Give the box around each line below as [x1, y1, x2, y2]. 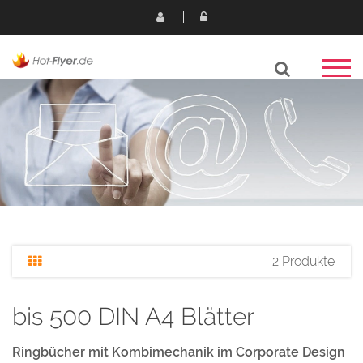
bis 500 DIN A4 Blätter [12, 302, 254, 331]
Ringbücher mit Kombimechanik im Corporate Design [12, 344, 345, 360]
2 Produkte [272, 254, 335, 270]
